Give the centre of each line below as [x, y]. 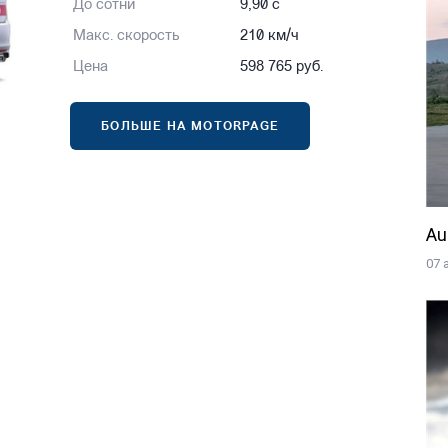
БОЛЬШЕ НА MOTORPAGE [190, 127]
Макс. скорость [126, 37]
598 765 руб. [282, 68]
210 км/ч [270, 37]
